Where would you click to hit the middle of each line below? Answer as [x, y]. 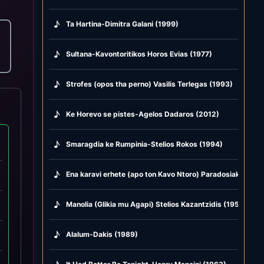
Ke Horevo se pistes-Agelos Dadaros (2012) [143, 114]
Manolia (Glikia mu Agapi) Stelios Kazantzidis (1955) [157, 204]
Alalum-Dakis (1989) [102, 234]
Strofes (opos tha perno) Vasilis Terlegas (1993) [150, 84]
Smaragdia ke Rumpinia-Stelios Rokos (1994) [145, 144]
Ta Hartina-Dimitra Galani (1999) [123, 24]
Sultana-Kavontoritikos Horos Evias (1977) [139, 54]
